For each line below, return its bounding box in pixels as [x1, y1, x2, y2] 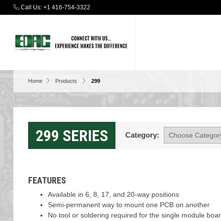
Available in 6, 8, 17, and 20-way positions [47, 190, 179, 198]
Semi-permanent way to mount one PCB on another [47, 201, 210, 209]
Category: [125, 131, 159, 139]
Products [55, 78, 77, 84]
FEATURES [28, 175, 66, 185]
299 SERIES [35, 126, 108, 145]
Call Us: [19, 4, 43, 11]
